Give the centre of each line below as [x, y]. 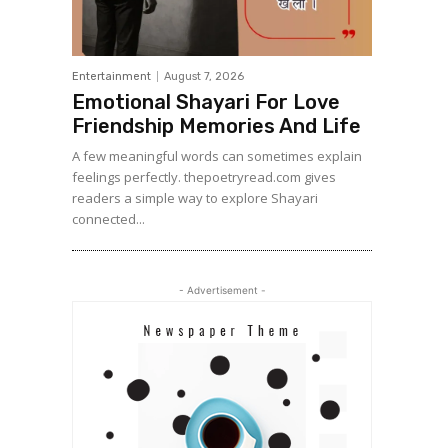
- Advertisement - [222, 290]
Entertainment [111, 77]
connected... [108, 219]
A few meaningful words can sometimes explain [217, 156]
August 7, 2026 [204, 77]
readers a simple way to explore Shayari [195, 198]
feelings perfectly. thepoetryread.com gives [204, 177]
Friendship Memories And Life [216, 126]
